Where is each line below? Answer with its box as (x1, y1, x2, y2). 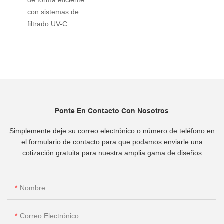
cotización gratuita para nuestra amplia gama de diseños (22, 148, 202, 157)
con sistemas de (27, 7, 79, 16)
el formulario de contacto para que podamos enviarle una (21, 137, 203, 146)
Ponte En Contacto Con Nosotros (55, 106, 169, 115)
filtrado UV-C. (27, 19, 69, 28)
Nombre (20, 184, 45, 192)
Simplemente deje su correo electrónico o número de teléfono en (9, 126, 215, 135)
